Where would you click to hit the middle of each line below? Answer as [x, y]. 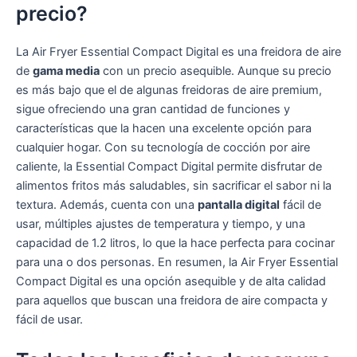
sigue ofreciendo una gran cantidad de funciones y [153, 110]
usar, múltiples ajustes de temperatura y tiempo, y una [161, 224]
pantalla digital [239, 205]
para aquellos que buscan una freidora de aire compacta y [172, 301]
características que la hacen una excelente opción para [164, 129]
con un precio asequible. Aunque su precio [216, 71]
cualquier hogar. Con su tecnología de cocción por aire [163, 148]
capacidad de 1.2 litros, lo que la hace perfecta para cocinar [175, 243]
